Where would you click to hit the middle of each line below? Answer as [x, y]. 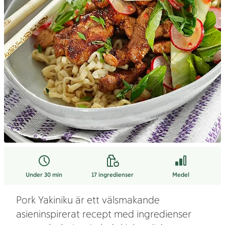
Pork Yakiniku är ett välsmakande [88, 200]
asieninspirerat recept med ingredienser [104, 214]
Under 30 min [44, 175]
